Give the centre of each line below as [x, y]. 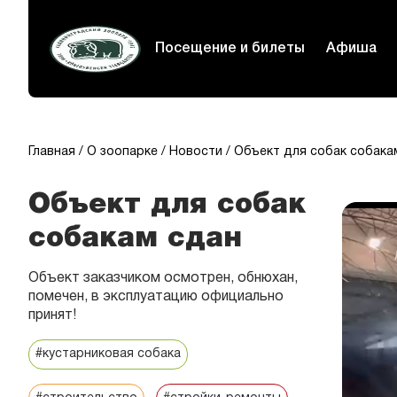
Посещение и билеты [230, 49]
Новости [196, 152]
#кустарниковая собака [108, 354]
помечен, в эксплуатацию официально [156, 297]
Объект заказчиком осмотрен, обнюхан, [163, 278]
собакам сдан [135, 238]
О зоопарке [122, 152]
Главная [52, 152]
